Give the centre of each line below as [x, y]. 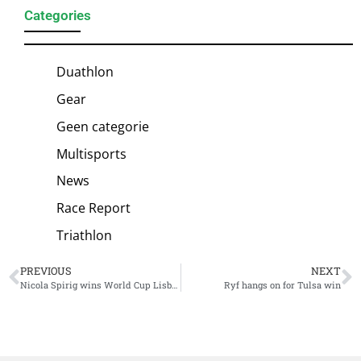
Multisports [91, 154]
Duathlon [85, 72]
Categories [58, 16]
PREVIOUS [46, 271]
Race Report [93, 207]
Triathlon [84, 235]
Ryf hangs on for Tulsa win [282, 285]
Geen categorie [103, 126]
